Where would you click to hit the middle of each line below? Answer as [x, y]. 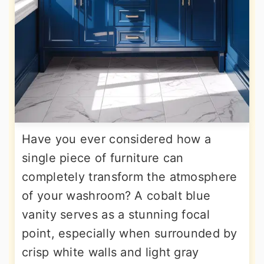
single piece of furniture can [103, 158]
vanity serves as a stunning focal [116, 214]
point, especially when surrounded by [130, 233]
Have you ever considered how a [116, 139]
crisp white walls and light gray [110, 252]
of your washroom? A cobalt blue [116, 196]
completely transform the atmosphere [130, 177]
